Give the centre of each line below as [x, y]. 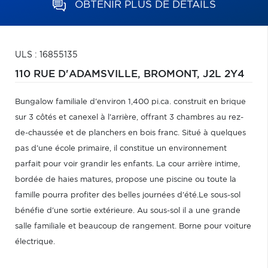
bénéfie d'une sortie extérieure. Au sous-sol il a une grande [128, 211]
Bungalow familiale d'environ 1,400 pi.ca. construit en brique [130, 102]
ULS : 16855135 [46, 55]
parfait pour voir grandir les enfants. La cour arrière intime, [127, 164]
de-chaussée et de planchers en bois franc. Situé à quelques [130, 133]
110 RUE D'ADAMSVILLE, [79, 74]
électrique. [35, 242]
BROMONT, [173, 74]
